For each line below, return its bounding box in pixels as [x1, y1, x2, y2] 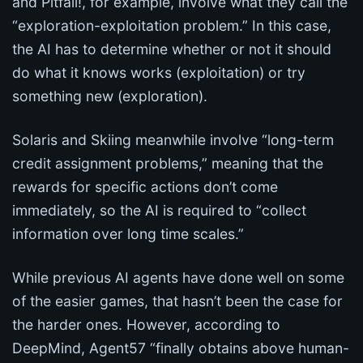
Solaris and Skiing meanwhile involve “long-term [12, 130, 334, 148]
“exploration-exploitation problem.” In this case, [12, 16, 331, 34]
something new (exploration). [12, 87, 207, 105]
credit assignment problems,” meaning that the [12, 154, 323, 172]
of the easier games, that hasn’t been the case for [12, 292, 343, 310]
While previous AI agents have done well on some [12, 268, 344, 286]
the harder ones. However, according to [12, 315, 280, 333]
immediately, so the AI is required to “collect [12, 201, 306, 219]
